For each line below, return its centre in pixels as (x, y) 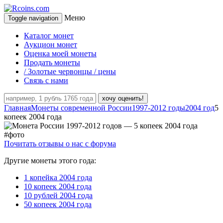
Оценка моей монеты (60, 54)
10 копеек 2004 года (58, 186)
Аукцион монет (51, 45)
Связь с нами (46, 80)
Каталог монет (49, 36)
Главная (17, 108)
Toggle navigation (33, 18)
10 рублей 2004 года (58, 195)
